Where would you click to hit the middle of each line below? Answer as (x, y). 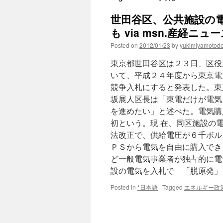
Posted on (124, 45)
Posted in (123, 187)
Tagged (172, 187)
